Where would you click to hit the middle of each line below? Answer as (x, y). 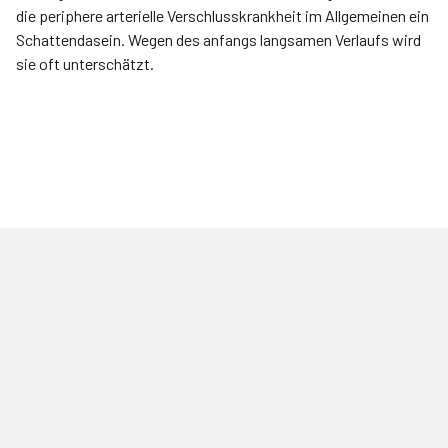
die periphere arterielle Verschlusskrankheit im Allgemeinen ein (27, 15)
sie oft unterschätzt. (108, 63)
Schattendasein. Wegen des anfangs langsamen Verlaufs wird (218, 39)
